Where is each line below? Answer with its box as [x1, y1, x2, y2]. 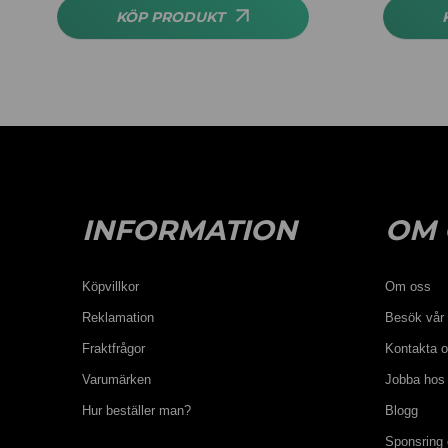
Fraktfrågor [82, 341, 146, 356]
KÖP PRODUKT [116, 8, 225, 26]
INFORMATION [82, 213, 298, 247]
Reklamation [82, 310, 155, 325]
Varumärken [82, 372, 152, 387]
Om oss [385, 279, 432, 294]
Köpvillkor [82, 279, 140, 294]
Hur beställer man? [82, 403, 192, 418]
